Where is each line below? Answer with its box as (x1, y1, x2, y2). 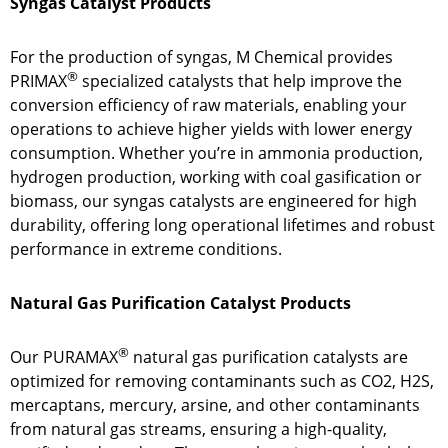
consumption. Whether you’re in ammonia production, (10, 142, 423, 165)
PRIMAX (10, 70, 67, 93)
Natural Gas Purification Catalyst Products (10, 292, 351, 315)
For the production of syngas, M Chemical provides (10, 46, 393, 69)
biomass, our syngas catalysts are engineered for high (10, 190, 417, 213)
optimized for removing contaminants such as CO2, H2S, (10, 370, 434, 393)
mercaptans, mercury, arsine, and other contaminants (10, 394, 420, 417)
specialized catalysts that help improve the (78, 70, 402, 93)
